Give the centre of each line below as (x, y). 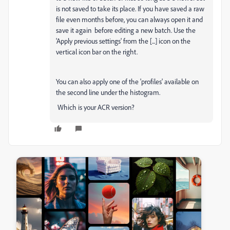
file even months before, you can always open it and (129, 19)
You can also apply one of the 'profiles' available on (127, 81)
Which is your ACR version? (95, 107)
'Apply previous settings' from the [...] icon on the (123, 41)
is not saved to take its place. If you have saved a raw (130, 8)
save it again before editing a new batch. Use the (126, 30)
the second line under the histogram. (108, 92)
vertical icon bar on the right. (97, 52)
